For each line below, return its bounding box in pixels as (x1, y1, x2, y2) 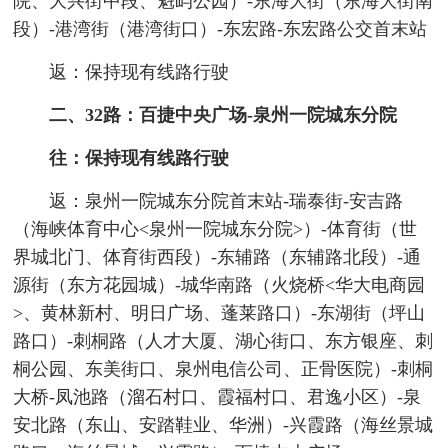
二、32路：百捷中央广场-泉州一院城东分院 (48, 105, 397, 126)
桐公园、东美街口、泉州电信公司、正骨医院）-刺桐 (13, 359, 434, 380)
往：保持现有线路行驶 (48, 148, 229, 169)
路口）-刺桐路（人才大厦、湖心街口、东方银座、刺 (13, 331, 434, 352)
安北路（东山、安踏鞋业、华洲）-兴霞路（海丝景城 (13, 415, 434, 436)
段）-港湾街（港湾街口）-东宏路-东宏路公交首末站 (13, 19, 428, 40)
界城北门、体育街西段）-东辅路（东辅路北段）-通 (13, 247, 422, 268)
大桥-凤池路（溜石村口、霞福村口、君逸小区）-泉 (13, 387, 422, 408)
